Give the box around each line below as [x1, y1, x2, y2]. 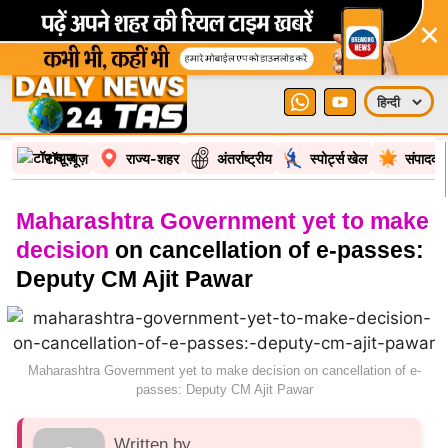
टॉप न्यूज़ [45, 149, 88, 167]
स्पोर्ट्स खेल [310, 149, 367, 167]
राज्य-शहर [126, 149, 179, 167]
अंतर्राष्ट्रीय [217, 149, 272, 167]
